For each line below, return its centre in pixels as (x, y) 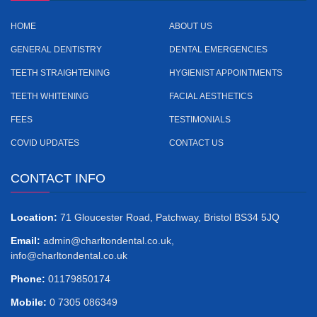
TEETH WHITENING (50, 96)
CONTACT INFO (58, 178)
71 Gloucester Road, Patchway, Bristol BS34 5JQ (168, 217)
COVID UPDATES (45, 143)
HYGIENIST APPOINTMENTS (226, 73)
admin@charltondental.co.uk (107, 241)
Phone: (28, 279)
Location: (34, 217)
